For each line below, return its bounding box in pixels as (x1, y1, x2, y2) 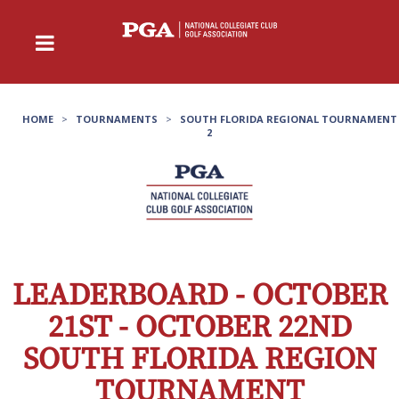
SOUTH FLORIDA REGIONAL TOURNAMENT (179, 111, 397, 126)
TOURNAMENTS (75, 111, 158, 126)
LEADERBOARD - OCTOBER (12, 277, 387, 315)
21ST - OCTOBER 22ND (47, 309, 352, 347)
